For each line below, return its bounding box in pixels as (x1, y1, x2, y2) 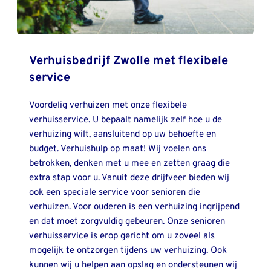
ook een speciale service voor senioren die (28, 187, 200, 199)
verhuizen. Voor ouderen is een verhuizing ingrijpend (28, 201, 240, 214)
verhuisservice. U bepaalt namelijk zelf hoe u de (28, 114, 222, 126)
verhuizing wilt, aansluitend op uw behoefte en (28, 129, 216, 141)
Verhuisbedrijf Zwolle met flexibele (28, 53, 228, 70)
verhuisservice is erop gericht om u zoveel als (28, 230, 215, 243)
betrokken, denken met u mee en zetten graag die (28, 158, 230, 170)
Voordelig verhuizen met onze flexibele (28, 100, 187, 112)
